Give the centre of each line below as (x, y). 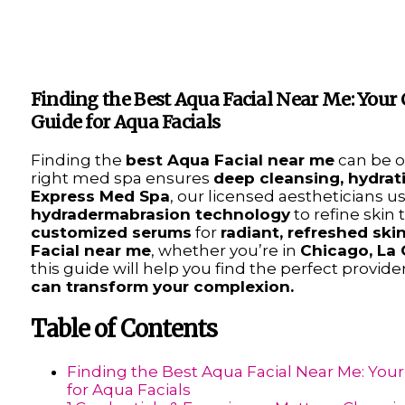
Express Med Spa (100, 196)
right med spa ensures (122, 178)
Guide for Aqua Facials (125, 122)
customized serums (111, 232)
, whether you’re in (225, 250)
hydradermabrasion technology (160, 214)
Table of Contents (124, 330)
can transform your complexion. (162, 287)
